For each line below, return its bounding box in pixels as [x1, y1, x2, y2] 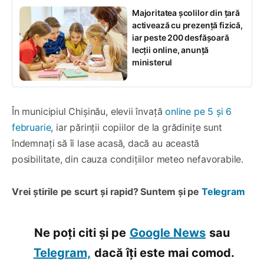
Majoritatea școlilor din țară [132, 7, 240, 18]
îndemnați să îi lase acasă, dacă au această [12, 137, 200, 149]
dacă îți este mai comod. [94, 245, 235, 260]
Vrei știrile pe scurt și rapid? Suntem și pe [12, 185, 202, 197]
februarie [12, 121, 51, 133]
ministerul [132, 57, 173, 67]
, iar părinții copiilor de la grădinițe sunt [51, 121, 222, 133]
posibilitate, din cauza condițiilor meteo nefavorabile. [12, 153, 244, 165]
